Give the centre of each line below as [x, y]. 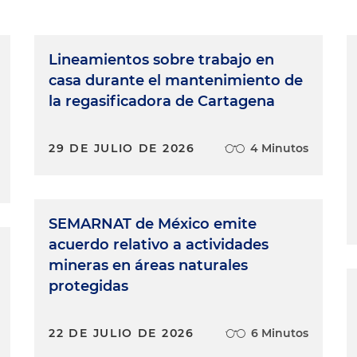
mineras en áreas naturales [149, 266]
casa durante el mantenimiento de [176, 81]
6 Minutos [279, 333]
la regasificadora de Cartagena [162, 102]
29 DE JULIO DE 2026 [122, 149]
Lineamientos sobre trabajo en [162, 60]
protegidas [89, 286]
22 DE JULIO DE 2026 [122, 333]
